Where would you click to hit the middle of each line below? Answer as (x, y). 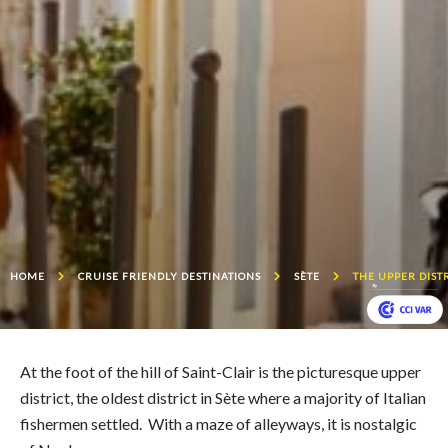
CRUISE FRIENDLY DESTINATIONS (169, 275)
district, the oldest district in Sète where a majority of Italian (223, 397)
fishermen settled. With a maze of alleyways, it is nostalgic (218, 423)
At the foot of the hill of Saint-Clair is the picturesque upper (220, 371)
